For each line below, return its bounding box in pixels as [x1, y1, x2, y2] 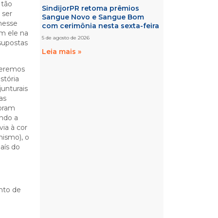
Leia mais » [42, 47, 82, 56]
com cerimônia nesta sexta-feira [42, 21, 160, 30]
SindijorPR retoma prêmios [42, 3, 140, 13]
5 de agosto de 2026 [42, 34, 90, 41]
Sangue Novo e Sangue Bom [42, 12, 145, 21]
